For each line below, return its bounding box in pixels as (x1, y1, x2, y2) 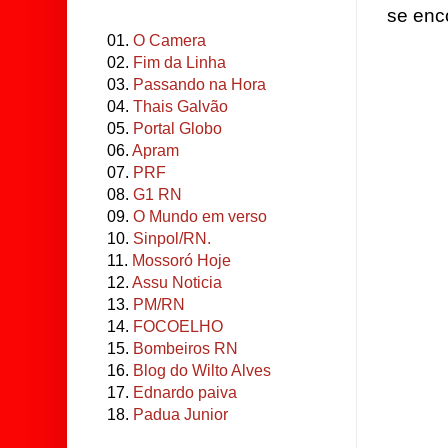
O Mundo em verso (133, 208, 267, 225)
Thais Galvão (133, 98, 228, 115)
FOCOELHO (133, 318, 223, 335)
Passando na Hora (133, 76, 266, 93)
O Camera (133, 32, 206, 49)
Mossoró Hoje (132, 252, 231, 269)
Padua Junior (133, 406, 228, 423)
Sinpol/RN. (133, 230, 211, 247)
